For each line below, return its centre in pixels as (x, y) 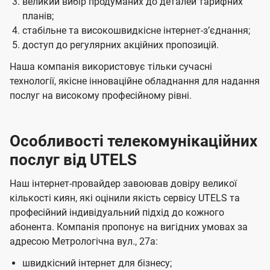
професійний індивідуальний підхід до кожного (117, 213)
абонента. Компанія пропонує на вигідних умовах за (129, 227)
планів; (38, 16)
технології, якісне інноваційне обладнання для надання (135, 81)
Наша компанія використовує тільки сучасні (111, 67)
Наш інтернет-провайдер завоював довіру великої (123, 184)
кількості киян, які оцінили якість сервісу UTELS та (125, 198)
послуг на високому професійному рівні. (101, 96)
